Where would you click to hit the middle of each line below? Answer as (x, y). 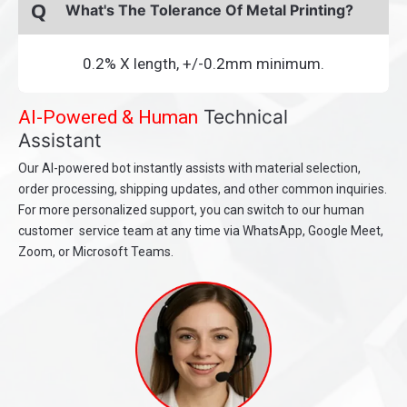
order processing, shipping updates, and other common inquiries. (203, 189)
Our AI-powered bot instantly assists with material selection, (189, 169)
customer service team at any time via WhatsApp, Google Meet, (201, 231)
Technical (243, 117)
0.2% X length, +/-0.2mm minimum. (203, 64)
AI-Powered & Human (108, 118)
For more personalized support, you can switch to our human (191, 210)
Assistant (60, 141)
